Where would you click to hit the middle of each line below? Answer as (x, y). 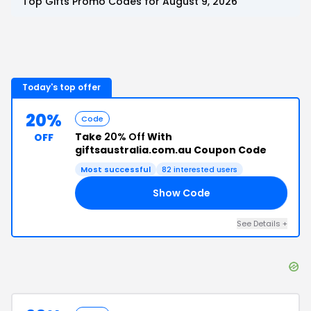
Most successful (116, 169)
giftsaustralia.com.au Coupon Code (171, 150)
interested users (204, 169)
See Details (260, 224)
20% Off (125, 137)
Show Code (181, 193)
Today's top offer (61, 87)
